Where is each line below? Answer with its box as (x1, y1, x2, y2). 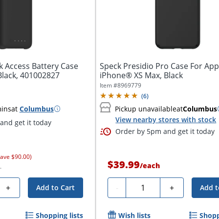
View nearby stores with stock (115, 115, 217, 125)
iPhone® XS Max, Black (100, 70, 183, 81)
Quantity (130, 180, 162, 192)
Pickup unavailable (115, 104, 177, 113)
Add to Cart (36, 182, 75, 192)
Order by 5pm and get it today (115, 126, 215, 136)
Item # (100, 81, 118, 90)
